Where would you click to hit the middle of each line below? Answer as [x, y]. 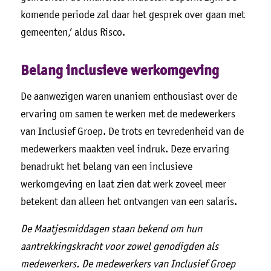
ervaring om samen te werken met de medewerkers [128, 114]
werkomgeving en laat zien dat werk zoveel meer [123, 184]
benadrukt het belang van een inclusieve [106, 167]
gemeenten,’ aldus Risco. [73, 32]
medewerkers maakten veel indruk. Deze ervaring [125, 149]
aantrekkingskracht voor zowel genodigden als [119, 246]
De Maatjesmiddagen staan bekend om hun [111, 228]
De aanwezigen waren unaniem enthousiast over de [129, 96]
